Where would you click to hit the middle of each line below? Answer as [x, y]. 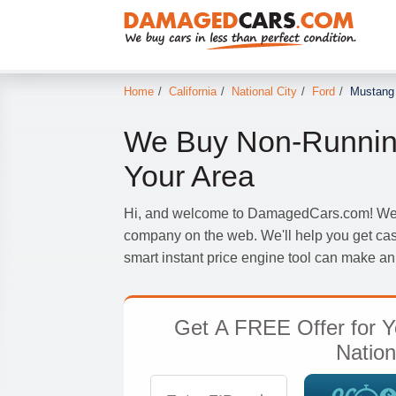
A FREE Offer [280, 328]
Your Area [189, 176]
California [192, 91]
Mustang [372, 91]
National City [264, 91]
